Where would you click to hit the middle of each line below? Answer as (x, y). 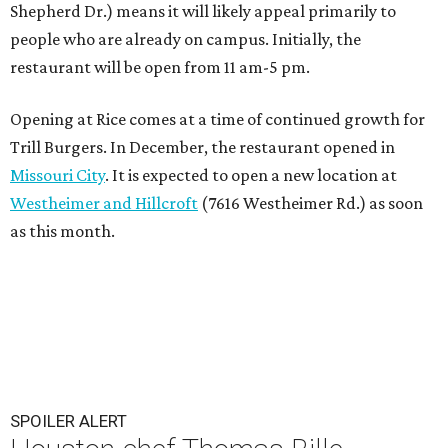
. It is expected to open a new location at (251, 175)
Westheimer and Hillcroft (104, 203)
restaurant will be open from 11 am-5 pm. (160, 67)
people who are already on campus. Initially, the (185, 39)
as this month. (62, 231)
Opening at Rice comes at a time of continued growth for (217, 119)
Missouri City (57, 175)
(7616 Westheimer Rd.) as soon (310, 203)
